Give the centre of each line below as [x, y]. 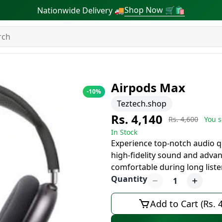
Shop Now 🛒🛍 [155, 10]
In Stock [124, 132]
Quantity [129, 179]
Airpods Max [148, 87]
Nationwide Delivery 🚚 [81, 10]
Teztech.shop [142, 104]
